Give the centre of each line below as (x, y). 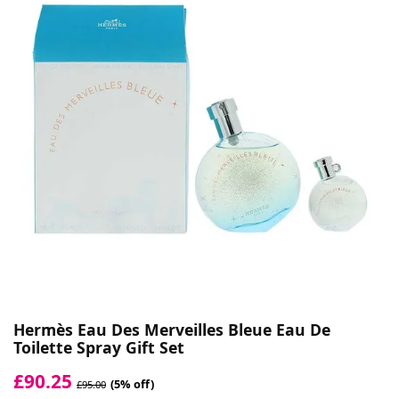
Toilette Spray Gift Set (99, 347)
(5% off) (132, 383)
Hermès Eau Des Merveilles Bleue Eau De (172, 329)
